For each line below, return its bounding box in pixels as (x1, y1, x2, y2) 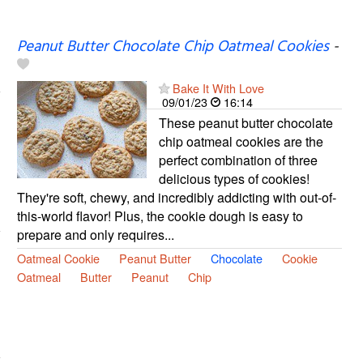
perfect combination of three (158, 150, 318, 169)
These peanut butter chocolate (158, 113, 333, 132)
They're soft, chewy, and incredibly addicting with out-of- (16, 187, 336, 207)
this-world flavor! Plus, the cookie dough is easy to (16, 206, 303, 225)
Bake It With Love (172, 79, 264, 96)
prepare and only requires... (16, 224, 174, 244)
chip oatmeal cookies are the (158, 131, 323, 151)
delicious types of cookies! (158, 169, 310, 188)
